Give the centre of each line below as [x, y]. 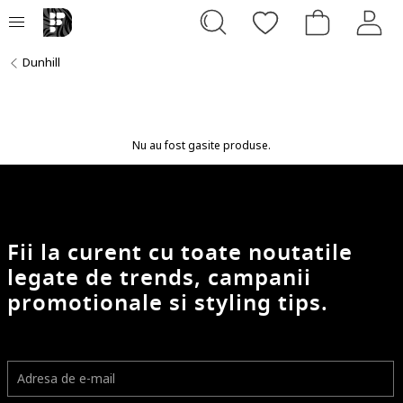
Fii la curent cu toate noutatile [180, 252]
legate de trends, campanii [159, 278]
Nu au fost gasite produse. [201, 145]
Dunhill [41, 62]
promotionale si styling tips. [168, 303]
